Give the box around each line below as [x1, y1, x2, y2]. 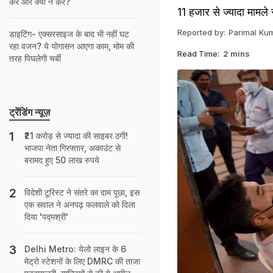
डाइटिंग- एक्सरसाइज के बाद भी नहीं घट [9, 29, 129, 39]
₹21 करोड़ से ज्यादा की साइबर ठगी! [24, 130, 128, 141]
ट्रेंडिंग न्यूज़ [9, 106, 50, 118]
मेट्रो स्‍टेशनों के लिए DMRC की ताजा [24, 256, 140, 266]
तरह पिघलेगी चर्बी [9, 53, 61, 63]
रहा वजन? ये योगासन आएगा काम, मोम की [9, 41, 134, 51]
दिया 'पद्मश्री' [24, 211, 68, 222]
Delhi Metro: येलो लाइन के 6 [24, 244, 126, 254]
